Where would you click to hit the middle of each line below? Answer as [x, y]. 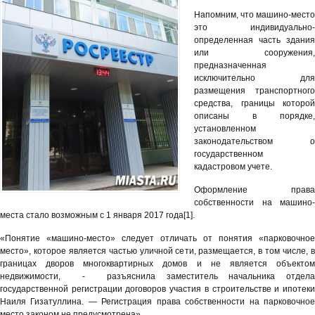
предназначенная [230, 65]
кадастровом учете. [233, 167]
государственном [229, 154]
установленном [225, 129]
